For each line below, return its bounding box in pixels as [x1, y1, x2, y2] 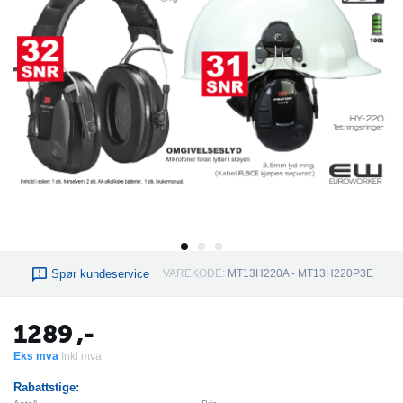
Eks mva [13, 350, 61, 363]
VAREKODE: [162, 267, 225, 280]
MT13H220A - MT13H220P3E [227, 267, 373, 280]
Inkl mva [61, 350, 102, 363]
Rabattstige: [13, 381, 79, 394]
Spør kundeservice [50, 266, 149, 281]
